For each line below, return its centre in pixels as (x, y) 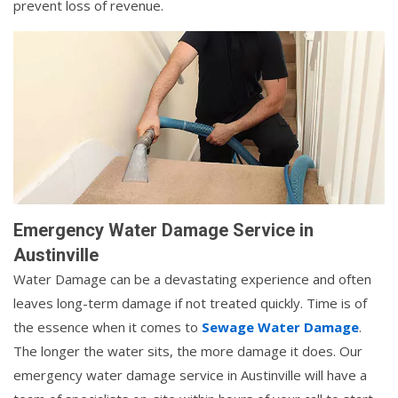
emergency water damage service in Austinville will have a (190, 374)
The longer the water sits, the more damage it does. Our (188, 350)
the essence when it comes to (107, 326)
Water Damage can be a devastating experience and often (192, 279)
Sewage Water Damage (280, 326)
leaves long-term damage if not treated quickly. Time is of (190, 302)
